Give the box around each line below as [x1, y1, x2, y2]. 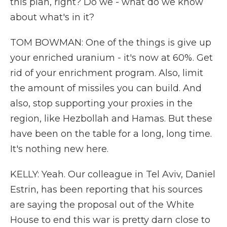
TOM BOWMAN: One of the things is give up [10, 37, 211, 48]
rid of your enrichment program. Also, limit [10, 67, 203, 79]
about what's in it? [10, 12, 94, 23]
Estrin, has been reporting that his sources [10, 184, 203, 195]
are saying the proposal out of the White [10, 199, 194, 210]
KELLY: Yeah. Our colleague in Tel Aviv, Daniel [10, 169, 215, 180]
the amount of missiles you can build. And [10, 83, 202, 94]
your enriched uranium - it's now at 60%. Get [10, 52, 213, 63]
